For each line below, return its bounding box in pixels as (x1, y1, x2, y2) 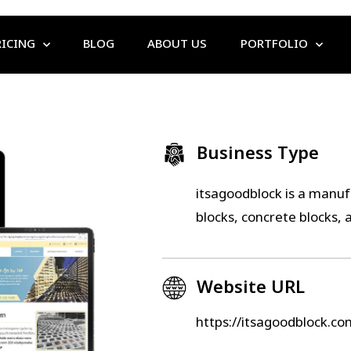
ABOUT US (147, 34, 208, 53)
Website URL (196, 274, 305, 301)
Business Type (196, 141, 319, 168)
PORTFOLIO (240, 34, 308, 53)
